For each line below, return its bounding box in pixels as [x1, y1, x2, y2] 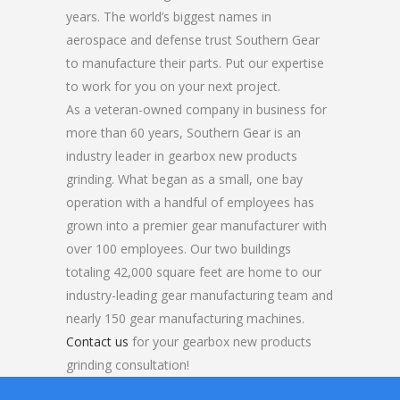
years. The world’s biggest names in [66, 8, 271, 25]
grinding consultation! [66, 356, 189, 373]
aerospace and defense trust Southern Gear [66, 31, 320, 48]
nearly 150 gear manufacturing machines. [66, 310, 304, 327]
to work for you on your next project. [66, 78, 280, 95]
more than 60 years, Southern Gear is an [66, 124, 301, 141]
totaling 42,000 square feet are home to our [66, 263, 321, 280]
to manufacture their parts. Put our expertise [66, 54, 324, 71]
